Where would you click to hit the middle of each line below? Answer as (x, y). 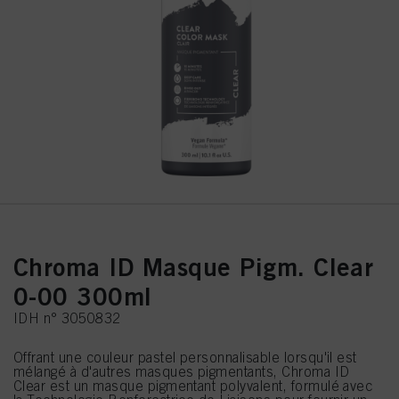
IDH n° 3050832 (67, 318)
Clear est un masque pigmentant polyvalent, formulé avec (193, 386)
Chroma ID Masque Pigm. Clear (194, 267)
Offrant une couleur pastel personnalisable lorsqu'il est (185, 357)
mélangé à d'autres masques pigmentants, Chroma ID (182, 371)
